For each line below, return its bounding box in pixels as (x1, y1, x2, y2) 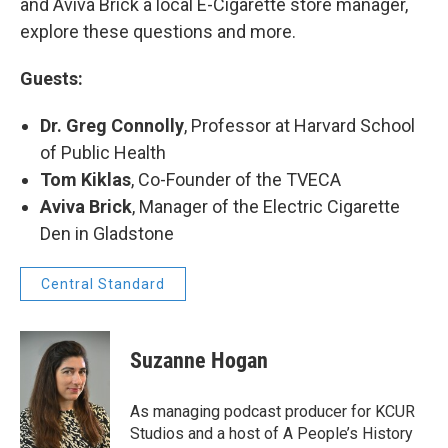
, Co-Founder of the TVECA (131, 169, 341, 190)
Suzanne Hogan (130, 348, 268, 373)
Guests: (20, 68, 83, 89)
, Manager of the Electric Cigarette (132, 196, 400, 217)
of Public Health (40, 142, 166, 163)
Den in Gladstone (40, 223, 174, 244)
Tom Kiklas (40, 169, 131, 190)
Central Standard (41, 276, 165, 292)
